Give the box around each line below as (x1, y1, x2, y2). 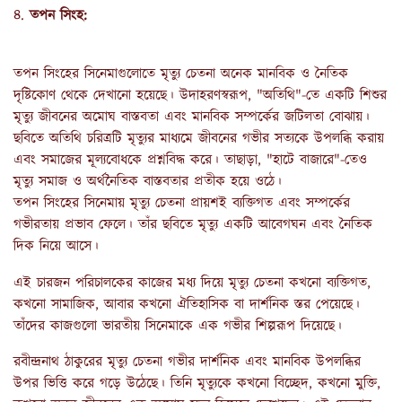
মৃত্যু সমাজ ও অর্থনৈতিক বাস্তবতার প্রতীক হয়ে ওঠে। (13, 170, 282, 192)
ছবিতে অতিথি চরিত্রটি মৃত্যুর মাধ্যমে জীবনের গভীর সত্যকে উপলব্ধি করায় (13, 127, 384, 149)
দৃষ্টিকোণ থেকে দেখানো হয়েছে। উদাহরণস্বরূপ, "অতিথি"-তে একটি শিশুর (13, 84, 387, 106)
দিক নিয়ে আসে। (13, 235, 99, 257)
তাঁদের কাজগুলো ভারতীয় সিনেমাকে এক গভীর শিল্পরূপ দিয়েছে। (13, 315, 342, 336)
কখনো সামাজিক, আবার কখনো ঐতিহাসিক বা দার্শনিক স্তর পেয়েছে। (13, 293, 360, 315)
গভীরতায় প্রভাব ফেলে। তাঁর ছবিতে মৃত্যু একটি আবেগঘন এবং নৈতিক (13, 214, 372, 235)
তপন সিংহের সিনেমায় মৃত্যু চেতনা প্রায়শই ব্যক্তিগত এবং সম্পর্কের (13, 192, 350, 214)
